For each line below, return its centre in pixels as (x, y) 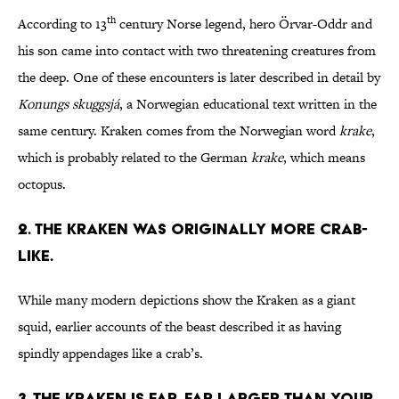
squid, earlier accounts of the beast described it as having (179, 327)
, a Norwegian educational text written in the (248, 104)
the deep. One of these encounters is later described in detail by (199, 77)
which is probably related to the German (134, 158)
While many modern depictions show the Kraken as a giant (187, 300)
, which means (324, 158)
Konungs (45, 104)
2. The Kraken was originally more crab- (193, 229)
